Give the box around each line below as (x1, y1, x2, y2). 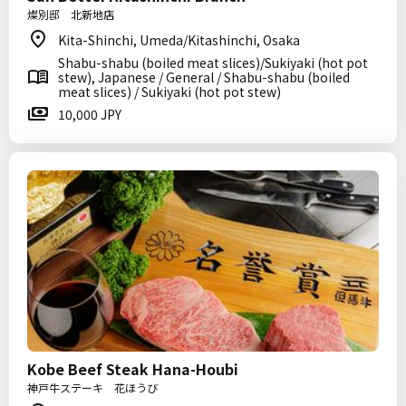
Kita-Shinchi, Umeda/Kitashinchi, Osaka (58, 31, 300, 49)
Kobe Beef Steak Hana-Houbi (27, 358, 238, 380)
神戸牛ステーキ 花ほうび (27, 380, 158, 395)
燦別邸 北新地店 (27, 6, 114, 22)
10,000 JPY (58, 105, 121, 123)
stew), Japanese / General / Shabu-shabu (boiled (58, 68, 350, 86)
